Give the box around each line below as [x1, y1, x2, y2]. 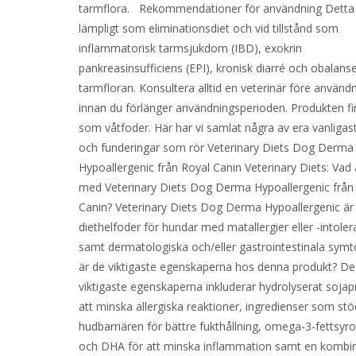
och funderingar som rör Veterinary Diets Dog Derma [79, 140, 354, 155]
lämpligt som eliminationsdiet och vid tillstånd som [79, 21, 339, 36]
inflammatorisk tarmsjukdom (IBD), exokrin [79, 41, 303, 56]
